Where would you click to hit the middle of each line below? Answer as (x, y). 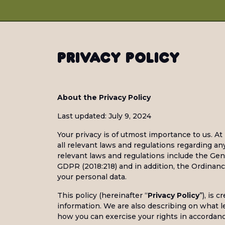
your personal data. (92, 177)
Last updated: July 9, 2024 (105, 116)
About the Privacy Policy (104, 97)
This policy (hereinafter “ (102, 195)
